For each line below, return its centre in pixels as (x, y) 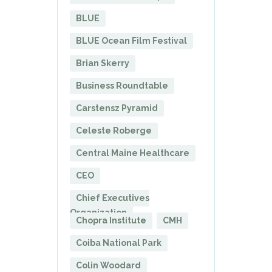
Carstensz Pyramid (117, 108)
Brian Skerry (103, 63)
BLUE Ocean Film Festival (131, 40)
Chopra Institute (111, 220)
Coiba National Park (119, 243)
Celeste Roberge (114, 130)
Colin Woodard (108, 265)
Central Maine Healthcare (133, 153)
